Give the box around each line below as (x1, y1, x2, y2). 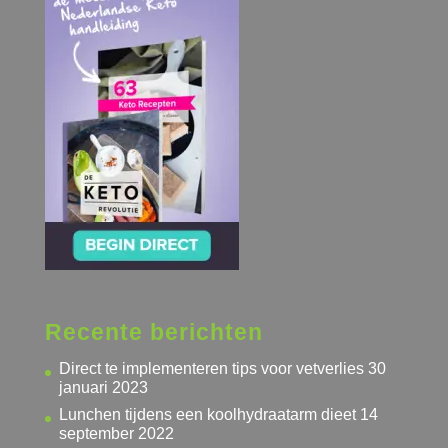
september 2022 (58, 425, 174, 443)
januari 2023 (58, 379, 148, 397)
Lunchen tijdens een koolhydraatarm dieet (58, 406, 356, 424)
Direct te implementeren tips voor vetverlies (58, 360, 364, 378)
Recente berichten (44, 319, 263, 346)
